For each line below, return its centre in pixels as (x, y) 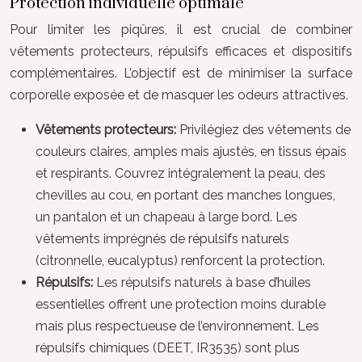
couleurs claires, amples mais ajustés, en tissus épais (191, 151)
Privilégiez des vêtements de (265, 129)
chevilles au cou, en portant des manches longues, (185, 195)
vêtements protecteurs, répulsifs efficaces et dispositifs (181, 51)
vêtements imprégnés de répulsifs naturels (162, 238)
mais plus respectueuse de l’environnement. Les (177, 326)
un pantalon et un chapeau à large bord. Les (166, 217)
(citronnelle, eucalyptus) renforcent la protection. (180, 260)
